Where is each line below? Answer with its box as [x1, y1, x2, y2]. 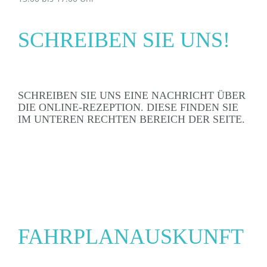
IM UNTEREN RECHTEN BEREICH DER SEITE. [18, 113, 245, 125]
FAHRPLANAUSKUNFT [18, 225, 244, 249]
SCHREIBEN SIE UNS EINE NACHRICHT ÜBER [18, 89, 246, 101]
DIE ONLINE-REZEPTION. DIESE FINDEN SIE [18, 101, 238, 113]
